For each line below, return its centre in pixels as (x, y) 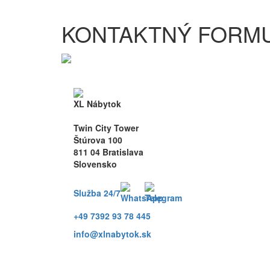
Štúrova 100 (98, 140)
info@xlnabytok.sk (112, 234)
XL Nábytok (97, 103)
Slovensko (95, 164)
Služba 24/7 (97, 193)
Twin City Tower (106, 127)
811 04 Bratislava (108, 152)
